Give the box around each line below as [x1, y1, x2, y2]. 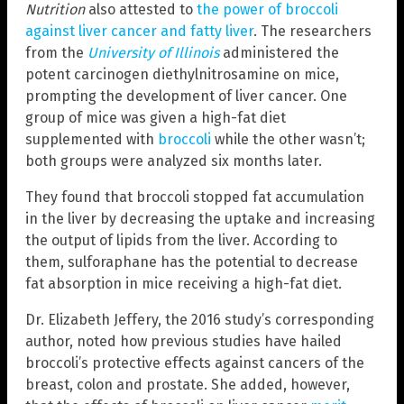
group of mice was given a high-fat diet [25, 109, 286, 127]
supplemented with [25, 131, 158, 149]
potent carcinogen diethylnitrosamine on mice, [25, 66, 339, 84]
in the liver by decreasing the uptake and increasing [25, 210, 375, 228]
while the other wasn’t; [211, 131, 365, 149]
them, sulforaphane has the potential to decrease [25, 253, 358, 271]
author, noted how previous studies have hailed [25, 333, 342, 351]
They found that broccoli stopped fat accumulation [25, 188, 364, 207]
